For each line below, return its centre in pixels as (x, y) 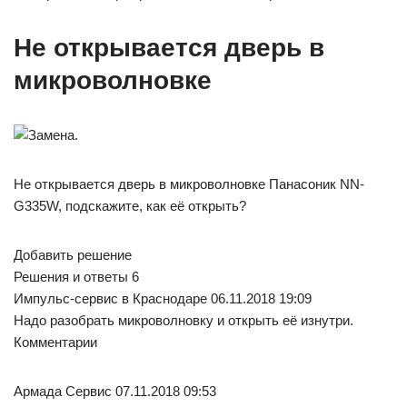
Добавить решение (73, 254)
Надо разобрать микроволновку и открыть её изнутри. (184, 320)
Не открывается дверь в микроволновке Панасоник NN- (189, 184)
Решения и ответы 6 (76, 276)
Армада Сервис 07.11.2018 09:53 (115, 391)
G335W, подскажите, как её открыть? (130, 205)
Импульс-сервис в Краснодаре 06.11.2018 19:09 (163, 298)
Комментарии (55, 342)
